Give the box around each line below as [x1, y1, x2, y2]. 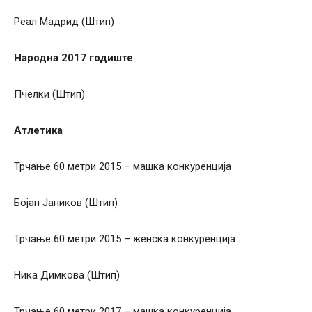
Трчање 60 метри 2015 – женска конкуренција [14, 233, 235, 246]
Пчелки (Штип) [14, 88, 85, 101]
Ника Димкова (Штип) [14, 269, 120, 282]
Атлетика [14, 124, 63, 137]
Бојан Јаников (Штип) [14, 196, 118, 210]
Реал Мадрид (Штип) [14, 15, 114, 29]
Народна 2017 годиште [14, 52, 133, 65]
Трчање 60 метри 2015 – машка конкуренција [14, 160, 231, 173]
